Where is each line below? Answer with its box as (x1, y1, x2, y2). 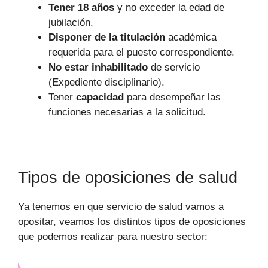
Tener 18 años (48, 2, 114, 14)
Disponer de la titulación (48, 32, 165, 44)
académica (165, 32, 217, 44)
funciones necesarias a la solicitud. (48, 106, 206, 118)
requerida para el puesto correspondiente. (48, 47, 234, 59)
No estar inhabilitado (48, 62, 151, 74)
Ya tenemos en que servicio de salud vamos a (18, 201, 224, 213)
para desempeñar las (124, 92, 221, 103)
